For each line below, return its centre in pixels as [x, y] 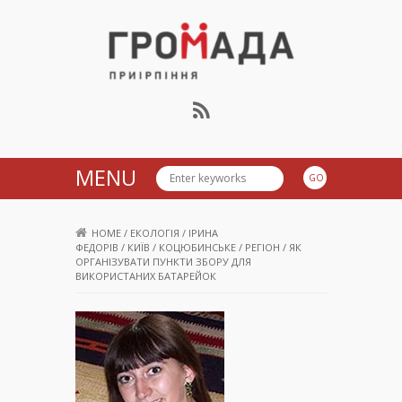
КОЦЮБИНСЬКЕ [197, 248]
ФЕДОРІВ [97, 248]
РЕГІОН [262, 248]
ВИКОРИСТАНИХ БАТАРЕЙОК [146, 276]
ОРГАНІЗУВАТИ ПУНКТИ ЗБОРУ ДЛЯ [163, 262]
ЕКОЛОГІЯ [155, 233]
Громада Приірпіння [225, 99]
